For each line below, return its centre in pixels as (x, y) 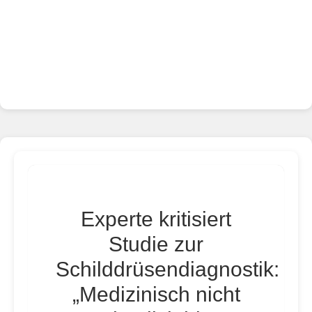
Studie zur (156, 244)
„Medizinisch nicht (156, 294)
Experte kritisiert (156, 219)
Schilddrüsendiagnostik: (167, 269)
